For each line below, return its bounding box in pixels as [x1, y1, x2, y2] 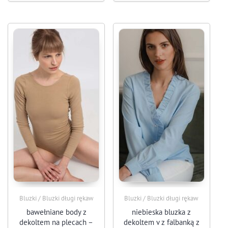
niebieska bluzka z [132, 207, 191, 217]
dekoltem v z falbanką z [123, 217, 199, 227]
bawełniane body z [26, 207, 87, 217]
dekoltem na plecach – [19, 217, 94, 227]
